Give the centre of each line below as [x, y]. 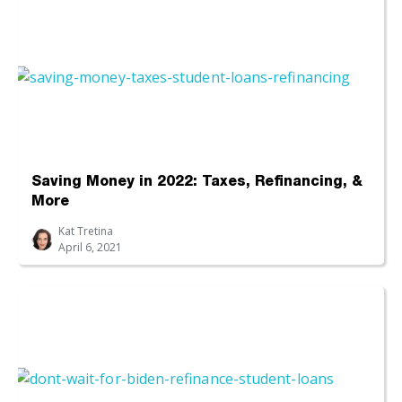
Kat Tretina [86, 231]
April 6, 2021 [90, 247]
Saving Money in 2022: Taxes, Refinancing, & [197, 183]
